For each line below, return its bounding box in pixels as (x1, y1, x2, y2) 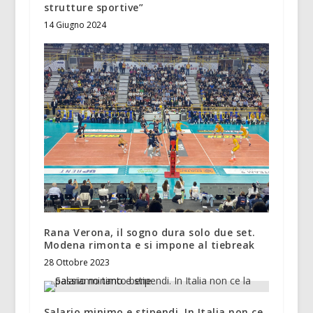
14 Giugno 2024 (43, 18, 106, 31)
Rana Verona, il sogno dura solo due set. (43, 226, 256, 240)
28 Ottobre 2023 (43, 256, 110, 269)
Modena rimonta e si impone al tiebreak (43, 238, 255, 252)
